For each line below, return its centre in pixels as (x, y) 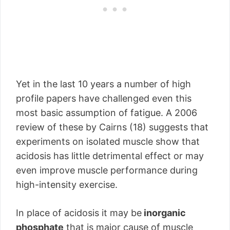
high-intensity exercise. (67, 185)
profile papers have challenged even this (104, 98)
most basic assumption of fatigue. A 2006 (107, 113)
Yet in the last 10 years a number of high (103, 84)
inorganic (164, 213)
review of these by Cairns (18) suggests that (112, 127)
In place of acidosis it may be (79, 213)
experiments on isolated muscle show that (108, 141)
